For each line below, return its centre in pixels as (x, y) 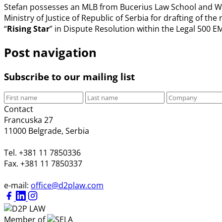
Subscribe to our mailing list (69, 76)
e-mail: (17, 186)
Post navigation (50, 52)
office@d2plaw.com (67, 186)
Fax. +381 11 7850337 (43, 164)
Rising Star (28, 28)
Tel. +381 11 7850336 (42, 153)
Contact (19, 109)
